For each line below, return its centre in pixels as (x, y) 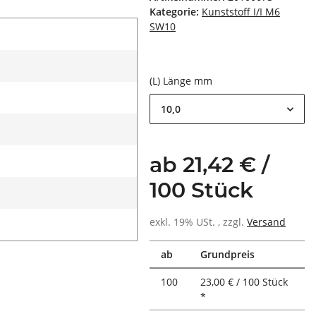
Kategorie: (176, 12)
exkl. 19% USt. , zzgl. (198, 222)
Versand (266, 222)
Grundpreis (227, 255)
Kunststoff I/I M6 (241, 12)
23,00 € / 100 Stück (244, 282)
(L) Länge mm (182, 81)
